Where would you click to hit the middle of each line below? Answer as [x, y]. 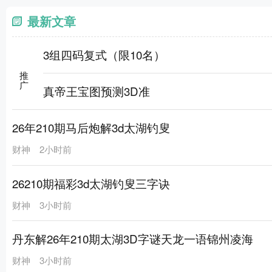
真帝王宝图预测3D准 [97, 91]
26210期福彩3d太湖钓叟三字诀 [91, 183]
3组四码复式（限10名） [104, 54]
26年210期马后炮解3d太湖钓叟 [91, 127]
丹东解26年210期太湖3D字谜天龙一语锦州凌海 [133, 238]
